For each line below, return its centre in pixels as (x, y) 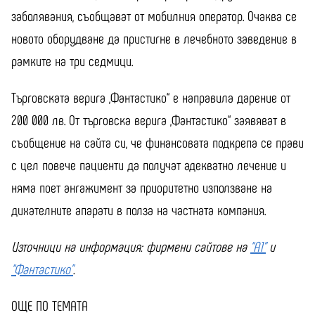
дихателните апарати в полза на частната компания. (139, 210)
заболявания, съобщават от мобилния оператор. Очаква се (154, 16)
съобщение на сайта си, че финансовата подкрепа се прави (157, 142)
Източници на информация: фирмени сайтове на (131, 246)
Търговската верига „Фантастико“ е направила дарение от (151, 97)
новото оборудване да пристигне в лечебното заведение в (154, 38)
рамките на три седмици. (72, 61)
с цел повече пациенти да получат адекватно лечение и (149, 165)
